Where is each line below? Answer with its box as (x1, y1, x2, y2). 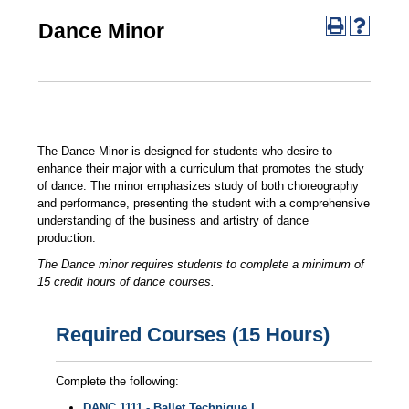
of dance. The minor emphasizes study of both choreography (37, 179, 359, 193)
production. (37, 231, 100, 245)
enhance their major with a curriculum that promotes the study (37, 162, 364, 175)
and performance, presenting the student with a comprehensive (37, 196, 370, 210)
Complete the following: (55, 374, 179, 388)
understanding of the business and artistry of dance (37, 214, 309, 227)
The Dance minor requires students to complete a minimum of (37, 257, 364, 271)
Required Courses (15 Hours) (55, 323, 330, 346)
